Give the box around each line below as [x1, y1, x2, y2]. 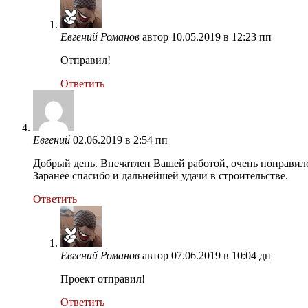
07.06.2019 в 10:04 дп [171, 249, 271, 261]
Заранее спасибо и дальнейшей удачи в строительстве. [33, 169, 288, 181]
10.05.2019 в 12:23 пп [171, 30, 272, 43]
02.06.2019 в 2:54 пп [73, 133, 168, 146]
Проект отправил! [60, 272, 145, 285]
